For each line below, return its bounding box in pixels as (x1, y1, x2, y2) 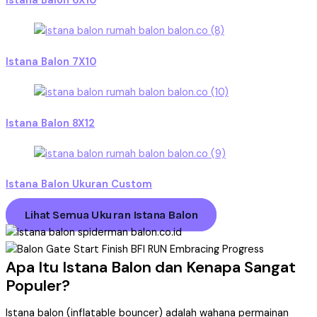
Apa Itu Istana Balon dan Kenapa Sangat (6, 256, 296, 277)
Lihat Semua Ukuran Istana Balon (24, 207, 198, 221)
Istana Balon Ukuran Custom (6, 178, 152, 192)
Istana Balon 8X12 (6, 116, 95, 130)
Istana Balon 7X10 (6, 54, 96, 69)
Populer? (6, 275, 70, 296)
